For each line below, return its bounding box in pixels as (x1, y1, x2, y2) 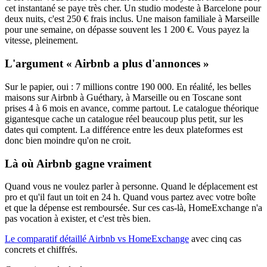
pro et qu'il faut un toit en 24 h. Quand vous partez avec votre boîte (5, 192, 256, 203)
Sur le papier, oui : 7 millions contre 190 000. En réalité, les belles (5, 81, 251, 92)
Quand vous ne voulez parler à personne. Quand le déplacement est (5, 181, 257, 192)
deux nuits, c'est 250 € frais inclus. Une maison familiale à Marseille (5, 14, 259, 24)
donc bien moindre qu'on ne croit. (5, 135, 131, 145)
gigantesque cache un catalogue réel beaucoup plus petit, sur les (5, 113, 243, 124)
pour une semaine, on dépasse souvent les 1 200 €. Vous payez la (5, 24, 249, 35)
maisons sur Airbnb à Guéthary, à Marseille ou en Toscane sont (5, 92, 241, 103)
